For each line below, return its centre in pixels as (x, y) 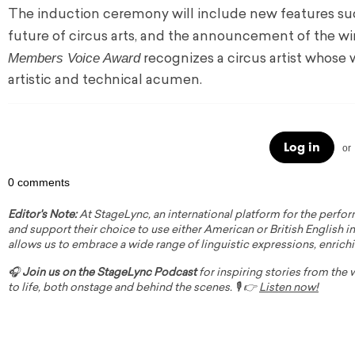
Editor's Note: (42, 216)
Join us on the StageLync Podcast (109, 273)
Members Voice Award (74, 59)
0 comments (39, 183)
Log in (302, 147)
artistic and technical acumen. (105, 81)
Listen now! (289, 288)
